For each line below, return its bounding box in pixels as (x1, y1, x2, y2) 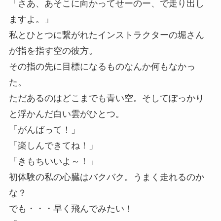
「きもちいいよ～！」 (8, 156, 98, 167)
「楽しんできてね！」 (8, 141, 98, 151)
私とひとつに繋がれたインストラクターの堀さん (8, 30, 204, 40)
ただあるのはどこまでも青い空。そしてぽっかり (8, 93, 204, 104)
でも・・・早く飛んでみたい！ (8, 204, 133, 214)
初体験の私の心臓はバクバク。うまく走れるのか (8, 172, 204, 183)
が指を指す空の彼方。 (8, 46, 98, 56)
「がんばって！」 (8, 125, 80, 135)
